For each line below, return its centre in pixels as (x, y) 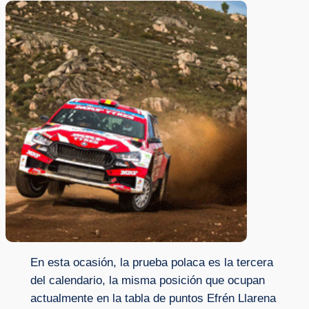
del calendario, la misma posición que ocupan (147, 281)
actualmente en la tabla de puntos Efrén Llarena (153, 299)
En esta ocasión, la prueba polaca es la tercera (151, 263)
